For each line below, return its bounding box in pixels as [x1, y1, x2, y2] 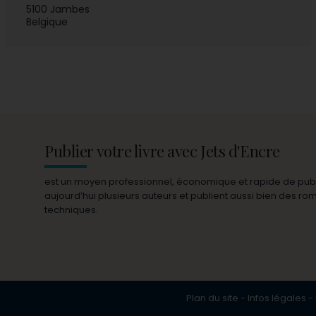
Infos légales [247, 291, 306, 305]
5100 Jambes [26, 2, 93, 17]
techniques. [44, 203, 99, 217]
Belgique [26, 15, 68, 30]
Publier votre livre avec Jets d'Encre [44, 140, 280, 162]
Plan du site [186, 291, 238, 305]
